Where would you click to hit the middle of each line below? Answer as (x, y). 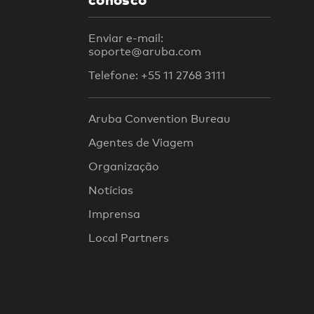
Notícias (111, 191)
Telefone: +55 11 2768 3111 (157, 75)
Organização (124, 167)
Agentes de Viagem (141, 143)
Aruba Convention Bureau (159, 119)
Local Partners (129, 238)
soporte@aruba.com (145, 51)
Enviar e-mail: (126, 38)
